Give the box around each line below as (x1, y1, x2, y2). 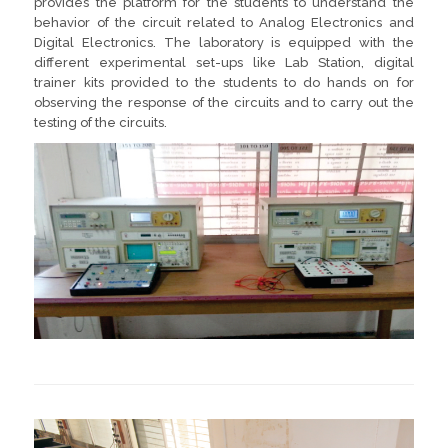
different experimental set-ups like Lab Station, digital (34, 55, 414, 70)
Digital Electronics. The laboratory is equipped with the (34, 35, 414, 50)
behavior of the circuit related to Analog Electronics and (34, 15, 414, 30)
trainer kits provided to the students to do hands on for (34, 75, 414, 90)
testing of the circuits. (34, 115, 168, 130)
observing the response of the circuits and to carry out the (34, 95, 414, 110)
